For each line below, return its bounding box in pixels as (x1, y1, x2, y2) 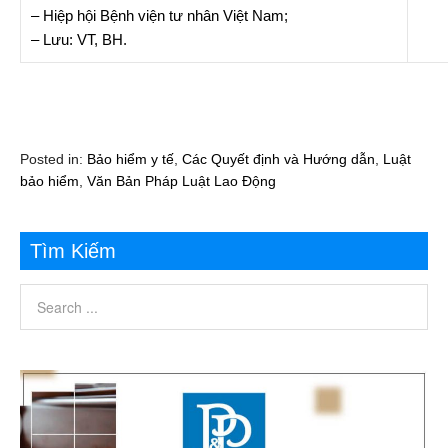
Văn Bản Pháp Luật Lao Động (87, 172, 276, 189)
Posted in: (20, 150, 87, 167)
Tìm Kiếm (30, 239, 116, 262)
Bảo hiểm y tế (87, 150, 174, 167)
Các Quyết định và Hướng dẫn (182, 150, 375, 167)
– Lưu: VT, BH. (31, 30, 127, 48)
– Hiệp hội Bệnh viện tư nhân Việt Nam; (31, 6, 288, 24)
